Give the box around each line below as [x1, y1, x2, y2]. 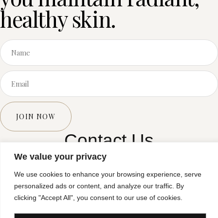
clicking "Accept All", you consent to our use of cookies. [14, 193, 182, 201]
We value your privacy [14, 151, 107, 162]
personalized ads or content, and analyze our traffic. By [14, 182, 184, 190]
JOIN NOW [16, 112, 56, 121]
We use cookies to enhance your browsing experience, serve [14, 170, 201, 178]
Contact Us [64, 130, 154, 150]
